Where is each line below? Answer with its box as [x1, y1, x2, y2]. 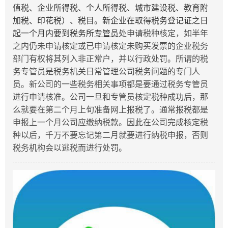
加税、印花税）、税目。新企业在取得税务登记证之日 [13, 16, 208, 25]
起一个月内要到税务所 [13, 28, 94, 38]
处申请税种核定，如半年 [119, 28, 208, 38]
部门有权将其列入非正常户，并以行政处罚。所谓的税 [13, 54, 208, 63]
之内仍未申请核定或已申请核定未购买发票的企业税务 [13, 41, 208, 50]
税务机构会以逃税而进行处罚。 [13, 143, 127, 152]
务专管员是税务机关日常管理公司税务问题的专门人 [13, 67, 200, 76]
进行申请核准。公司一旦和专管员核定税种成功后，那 [13, 92, 208, 101]
